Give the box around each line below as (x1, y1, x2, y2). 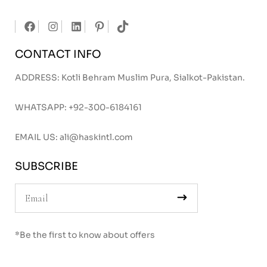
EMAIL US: (15, 132, 60, 142)
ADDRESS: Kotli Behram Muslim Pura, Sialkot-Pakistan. (15, 72, 245, 83)
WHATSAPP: (15, 102, 69, 113)
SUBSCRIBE (15, 160, 78, 173)
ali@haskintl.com (60, 132, 133, 142)
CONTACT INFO (15, 48, 101, 61)
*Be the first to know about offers (15, 229, 155, 240)
